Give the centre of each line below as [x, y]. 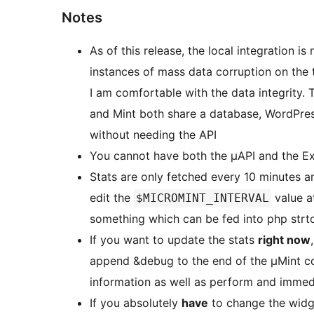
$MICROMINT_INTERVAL [203, 198]
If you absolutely [136, 303]
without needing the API [153, 135]
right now [284, 240]
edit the [112, 198]
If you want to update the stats [174, 240]
